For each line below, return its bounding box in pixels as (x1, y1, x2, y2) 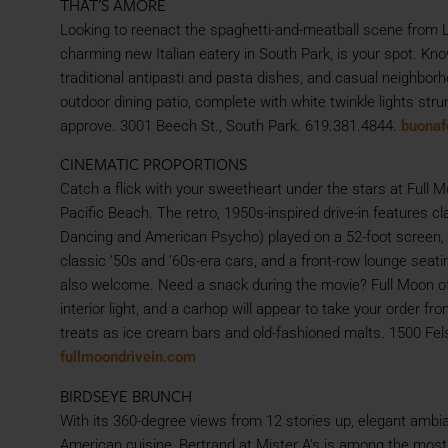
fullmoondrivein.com (60, 348, 196, 367)
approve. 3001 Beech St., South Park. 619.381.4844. (60, 116, 401, 135)
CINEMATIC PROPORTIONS (60, 152, 247, 177)
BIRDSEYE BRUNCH (60, 383, 192, 408)
